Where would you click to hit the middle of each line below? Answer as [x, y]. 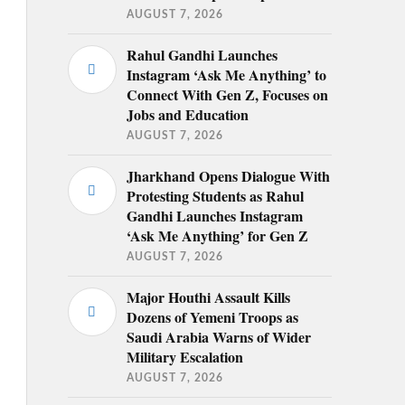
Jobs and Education [187, 114]
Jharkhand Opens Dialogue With [228, 175]
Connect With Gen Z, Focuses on [227, 94]
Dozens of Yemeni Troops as [212, 316]
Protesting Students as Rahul [215, 195]
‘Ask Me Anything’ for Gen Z [217, 235]
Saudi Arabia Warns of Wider [218, 336]
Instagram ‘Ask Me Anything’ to [226, 74]
